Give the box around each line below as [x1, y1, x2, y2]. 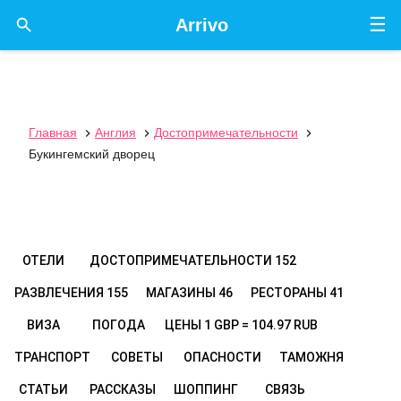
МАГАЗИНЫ [146, 286, 218, 300]
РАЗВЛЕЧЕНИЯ [14, 286, 107, 300]
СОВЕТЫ [111, 350, 163, 364]
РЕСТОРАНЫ [251, 286, 329, 300]
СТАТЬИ [18, 382, 68, 397]
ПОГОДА [91, 318, 145, 332]
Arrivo [175, 15, 228, 35]
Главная [29, 125, 77, 140]
